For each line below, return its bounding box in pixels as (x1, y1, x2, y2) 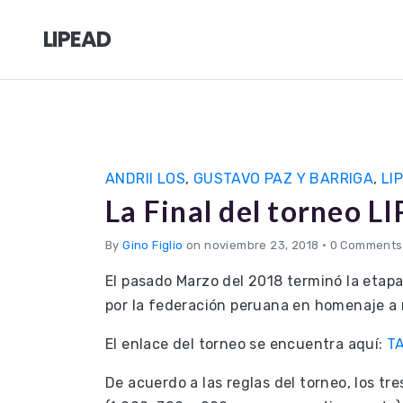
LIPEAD (43, 24, 112, 54)
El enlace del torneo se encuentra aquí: (105, 336, 387, 353)
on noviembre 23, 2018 (183, 238, 322, 252)
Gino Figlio (122, 238, 184, 252)
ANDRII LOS (105, 170, 186, 187)
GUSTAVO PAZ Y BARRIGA (193, 170, 374, 187)
